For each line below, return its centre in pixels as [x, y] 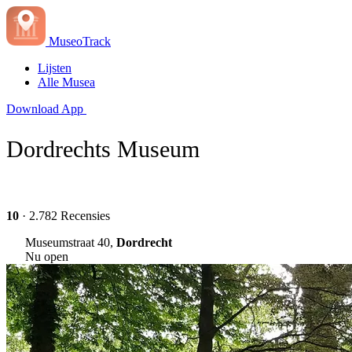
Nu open [47, 256]
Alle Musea [66, 82]
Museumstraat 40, [71, 242]
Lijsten [55, 68]
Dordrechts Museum [103, 148]
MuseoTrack [80, 41]
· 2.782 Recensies [64, 215]
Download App [45, 109]
